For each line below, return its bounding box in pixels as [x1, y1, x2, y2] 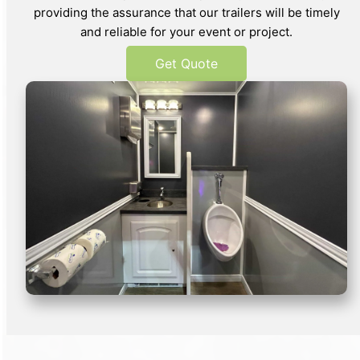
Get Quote [155, 55, 218, 72]
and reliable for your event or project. [80, 23, 292, 39]
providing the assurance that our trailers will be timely [33, 4, 340, 20]
